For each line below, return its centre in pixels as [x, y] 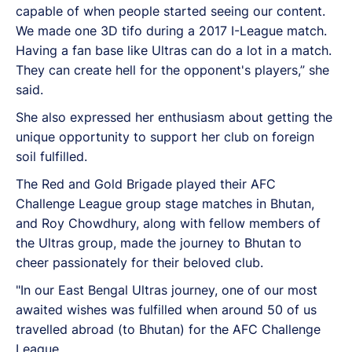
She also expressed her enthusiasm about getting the [174, 117]
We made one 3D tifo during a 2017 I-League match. [171, 30]
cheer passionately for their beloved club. [139, 262]
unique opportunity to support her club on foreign [165, 136]
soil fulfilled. [51, 156]
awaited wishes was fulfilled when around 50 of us [166, 309]
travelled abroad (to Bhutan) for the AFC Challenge [168, 329]
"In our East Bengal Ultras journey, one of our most [167, 290]
